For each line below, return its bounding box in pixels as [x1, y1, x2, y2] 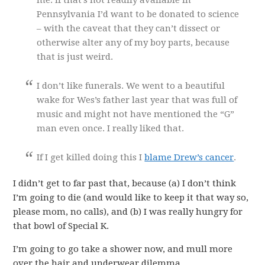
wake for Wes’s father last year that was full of [37, 95, 238, 105]
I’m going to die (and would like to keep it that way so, [13, 192, 249, 203]
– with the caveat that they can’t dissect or [37, 23, 221, 34]
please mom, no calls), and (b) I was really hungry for [13, 206, 243, 217]
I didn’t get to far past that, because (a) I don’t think [13, 178, 237, 189]
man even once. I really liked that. [37, 123, 185, 134]
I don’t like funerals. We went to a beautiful [37, 80, 225, 91]
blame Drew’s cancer [144, 152, 234, 163]
